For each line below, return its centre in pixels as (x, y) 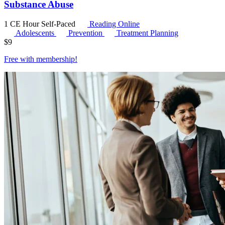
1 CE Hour (23, 24)
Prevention (86, 33)
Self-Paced (59, 24)
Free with (20, 59)
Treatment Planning (147, 33)
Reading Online (114, 24)
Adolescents (36, 33)
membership (55, 59)
